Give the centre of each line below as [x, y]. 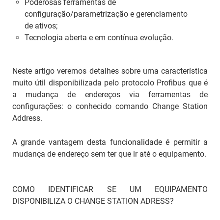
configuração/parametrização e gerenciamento [106, 14]
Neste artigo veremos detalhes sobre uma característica [110, 71]
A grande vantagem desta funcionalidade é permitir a [110, 142]
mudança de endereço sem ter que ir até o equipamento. [109, 154]
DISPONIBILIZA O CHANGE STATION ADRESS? [93, 201]
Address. [27, 118]
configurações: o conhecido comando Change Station [110, 106]
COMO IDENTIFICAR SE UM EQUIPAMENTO [110, 189]
